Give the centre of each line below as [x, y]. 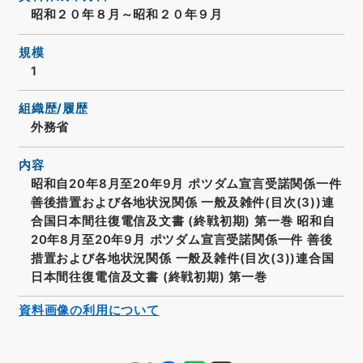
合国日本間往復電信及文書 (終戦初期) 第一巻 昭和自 [183, 221]
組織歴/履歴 [53, 109]
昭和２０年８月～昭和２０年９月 [126, 15]
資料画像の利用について [89, 311]
